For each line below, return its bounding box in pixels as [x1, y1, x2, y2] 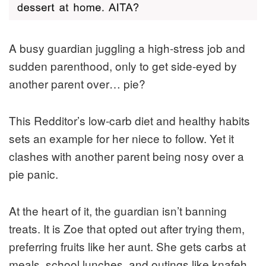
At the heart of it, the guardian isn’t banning [9, 202, 227, 219]
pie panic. [9, 166, 58, 182]
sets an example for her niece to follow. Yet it [9, 130, 234, 147]
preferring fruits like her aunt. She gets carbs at [9, 238, 246, 255]
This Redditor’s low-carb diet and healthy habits [9, 112, 250, 129]
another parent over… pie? [9, 75, 145, 92]
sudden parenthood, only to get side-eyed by [9, 58, 237, 74]
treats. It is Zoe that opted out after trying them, [9, 220, 245, 237]
